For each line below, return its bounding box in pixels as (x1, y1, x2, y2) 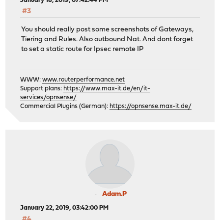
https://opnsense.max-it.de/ (110, 103, 192, 110)
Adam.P (102, 191, 127, 198)
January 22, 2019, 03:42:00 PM (20, 205, 109, 212)
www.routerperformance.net (42, 77, 125, 83)
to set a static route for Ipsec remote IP (21, 45, 144, 53)
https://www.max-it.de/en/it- (63, 85, 151, 92)
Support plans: (20, 85, 64, 92)
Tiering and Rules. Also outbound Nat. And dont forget (21, 35, 193, 43)
